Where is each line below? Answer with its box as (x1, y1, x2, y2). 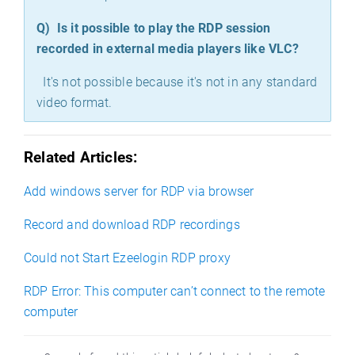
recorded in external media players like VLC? (36, 41, 299, 57)
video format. (36, 95, 113, 111)
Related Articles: (24, 149, 138, 167)
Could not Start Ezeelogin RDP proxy (24, 250, 231, 266)
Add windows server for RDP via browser (24, 184, 254, 200)
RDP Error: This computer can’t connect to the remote (24, 284, 326, 300)
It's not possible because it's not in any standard (36, 74, 318, 90)
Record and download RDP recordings (24, 217, 240, 233)
